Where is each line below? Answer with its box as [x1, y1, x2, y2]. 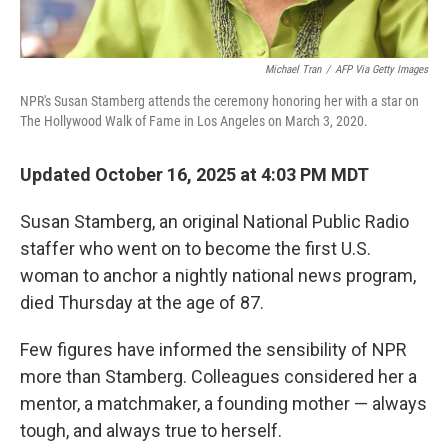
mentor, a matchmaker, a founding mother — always [20, 392, 427, 414]
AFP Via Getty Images [335, 62, 428, 76]
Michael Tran [265, 62, 321, 76]
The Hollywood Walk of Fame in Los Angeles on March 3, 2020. [20, 112, 368, 129]
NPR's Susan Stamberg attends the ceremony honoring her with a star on [20, 92, 419, 109]
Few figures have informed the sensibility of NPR [20, 338, 407, 360]
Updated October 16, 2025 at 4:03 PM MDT [20, 163, 369, 185]
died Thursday [20, 291, 133, 313]
